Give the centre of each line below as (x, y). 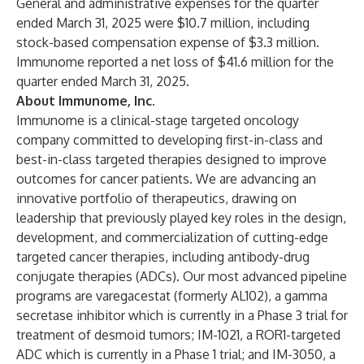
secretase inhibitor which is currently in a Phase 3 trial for (182, 315)
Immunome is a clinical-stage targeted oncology (158, 120)
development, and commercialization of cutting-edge (172, 237)
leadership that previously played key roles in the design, (181, 218)
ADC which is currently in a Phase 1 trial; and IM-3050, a (176, 354)
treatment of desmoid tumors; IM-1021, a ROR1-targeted (178, 335)
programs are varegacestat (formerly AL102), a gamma (172, 296)
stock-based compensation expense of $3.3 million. (168, 42)
